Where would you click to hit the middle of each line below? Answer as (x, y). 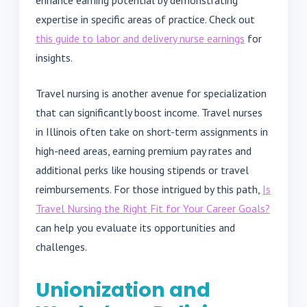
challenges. (61, 246)
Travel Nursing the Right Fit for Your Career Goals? (153, 208)
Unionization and (123, 290)
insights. (54, 57)
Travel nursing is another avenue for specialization (151, 93)
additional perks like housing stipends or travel (142, 170)
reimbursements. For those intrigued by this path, (149, 189)
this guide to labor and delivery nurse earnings (140, 38)
